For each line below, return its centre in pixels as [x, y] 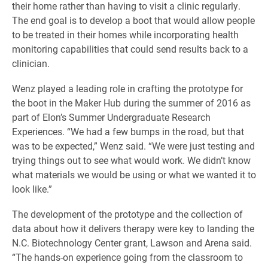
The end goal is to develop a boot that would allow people [133, 20]
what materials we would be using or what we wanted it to [134, 174]
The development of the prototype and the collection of [127, 214]
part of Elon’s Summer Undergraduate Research [111, 117]
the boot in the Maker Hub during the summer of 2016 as [131, 103]
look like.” [32, 189]
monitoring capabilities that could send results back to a [130, 49]
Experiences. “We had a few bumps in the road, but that [128, 131]
